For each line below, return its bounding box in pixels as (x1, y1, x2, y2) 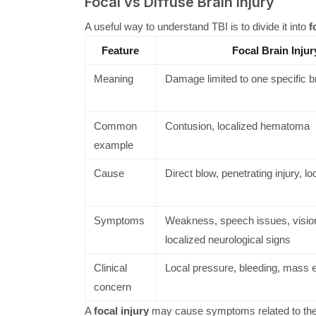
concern (93, 280, 131, 293)
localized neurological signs (164, 233, 291, 245)
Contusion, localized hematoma (164, 119, 310, 132)
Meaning (93, 72, 133, 85)
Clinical (93, 261, 127, 274)
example (93, 138, 133, 151)
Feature (102, 44, 139, 56)
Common (93, 119, 137, 132)
